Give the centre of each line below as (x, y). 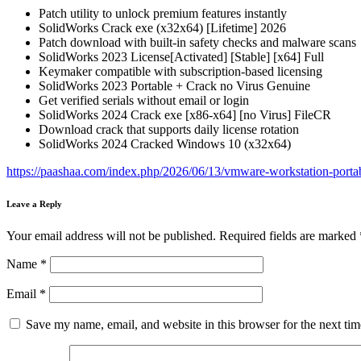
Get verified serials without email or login (144, 100)
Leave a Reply (34, 203)
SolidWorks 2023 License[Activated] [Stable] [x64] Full (181, 56)
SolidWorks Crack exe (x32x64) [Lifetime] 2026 (162, 27)
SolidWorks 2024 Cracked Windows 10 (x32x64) (165, 143)
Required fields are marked (289, 235)
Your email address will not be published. (111, 235)
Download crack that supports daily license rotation (169, 129)
